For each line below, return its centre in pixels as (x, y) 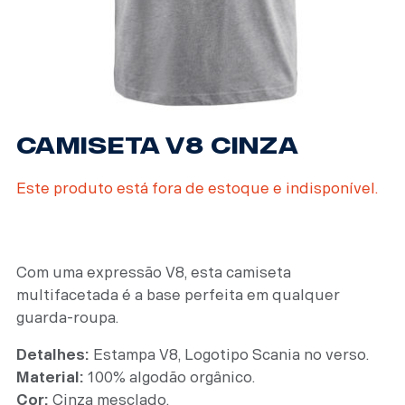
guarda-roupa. (67, 317)
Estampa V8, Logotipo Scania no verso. (229, 354)
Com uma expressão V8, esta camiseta (154, 272)
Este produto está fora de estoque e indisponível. (197, 188)
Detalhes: (53, 354)
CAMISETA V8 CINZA (158, 146)
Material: (50, 377)
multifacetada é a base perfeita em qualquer (178, 295)
